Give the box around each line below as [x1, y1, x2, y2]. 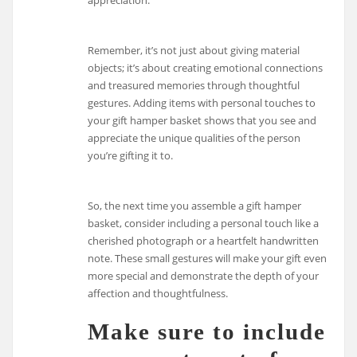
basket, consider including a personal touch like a [88, 215, 320, 230]
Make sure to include [88, 318, 327, 344]
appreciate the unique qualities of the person [88, 130, 301, 145]
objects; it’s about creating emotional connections [88, 60, 324, 75]
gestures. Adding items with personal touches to [88, 95, 316, 110]
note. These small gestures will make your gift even [88, 250, 328, 265]
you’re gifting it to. [88, 147, 174, 163]
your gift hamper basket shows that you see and [88, 112, 317, 127]
